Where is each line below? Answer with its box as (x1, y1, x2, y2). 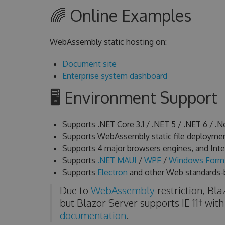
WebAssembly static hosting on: (49, 37, 167, 47)
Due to (59, 184, 91, 197)
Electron (97, 167, 128, 177)
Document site (62, 59, 117, 69)
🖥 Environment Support (49, 87, 217, 108)
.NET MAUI (97, 155, 137, 165)
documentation (59, 209, 126, 222)
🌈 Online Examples (49, 5, 191, 26)
